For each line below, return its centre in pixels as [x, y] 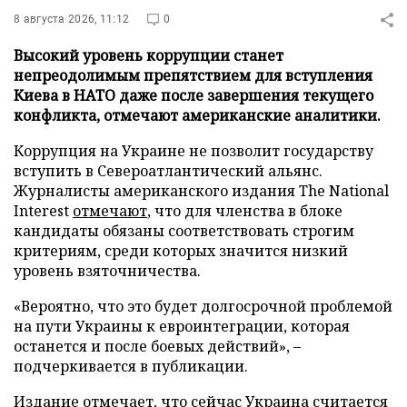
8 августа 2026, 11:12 [72, 19]
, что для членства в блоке [245, 211]
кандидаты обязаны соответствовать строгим [184, 231]
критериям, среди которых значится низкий [181, 251]
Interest [43, 211]
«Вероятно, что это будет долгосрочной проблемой [203, 306]
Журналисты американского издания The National [201, 191]
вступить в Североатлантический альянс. [168, 171]
